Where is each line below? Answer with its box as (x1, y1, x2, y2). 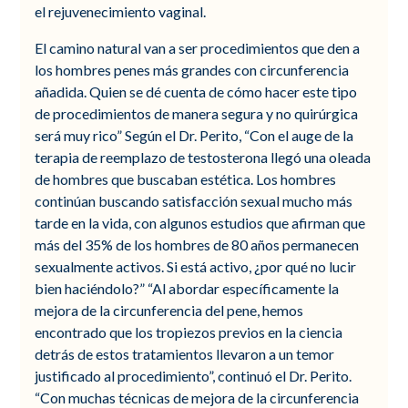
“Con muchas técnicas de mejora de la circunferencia (35, 388, 360, 406)
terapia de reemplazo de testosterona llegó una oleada (35, 148, 372, 166)
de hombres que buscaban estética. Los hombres (35, 169, 337, 188)
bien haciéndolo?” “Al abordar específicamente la (35, 279, 340, 297)
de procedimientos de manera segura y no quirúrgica (35, 104, 359, 122)
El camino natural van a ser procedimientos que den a (35, 38, 361, 56)
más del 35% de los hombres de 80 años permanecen (35, 235, 360, 253)
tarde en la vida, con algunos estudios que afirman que (35, 213, 366, 231)
